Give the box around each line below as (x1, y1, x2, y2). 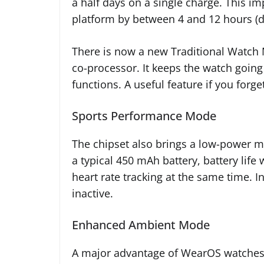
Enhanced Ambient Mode (72, 217, 210, 233)
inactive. (72, 186, 113, 201)
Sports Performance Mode (72, 108, 216, 124)
